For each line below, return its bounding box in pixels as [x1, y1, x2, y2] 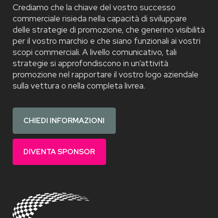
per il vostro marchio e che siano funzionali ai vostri [12, 35, 200, 46]
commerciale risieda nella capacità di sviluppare [12, 13, 187, 24]
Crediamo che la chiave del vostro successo [12, 1, 176, 13]
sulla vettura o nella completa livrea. [12, 80, 145, 91]
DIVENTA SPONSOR [23, 146, 95, 157]
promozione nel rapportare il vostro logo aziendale [12, 69, 199, 80]
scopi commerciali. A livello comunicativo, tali [12, 46, 177, 57]
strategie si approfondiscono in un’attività [12, 57, 168, 69]
